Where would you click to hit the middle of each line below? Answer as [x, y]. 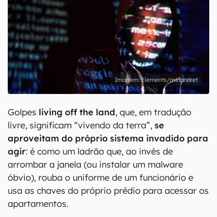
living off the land [77, 112]
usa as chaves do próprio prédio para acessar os [108, 191]
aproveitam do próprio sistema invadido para [108, 138]
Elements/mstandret [170, 80]
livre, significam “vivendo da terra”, [81, 125]
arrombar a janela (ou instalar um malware [95, 164]
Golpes [23, 112]
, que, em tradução [153, 112]
